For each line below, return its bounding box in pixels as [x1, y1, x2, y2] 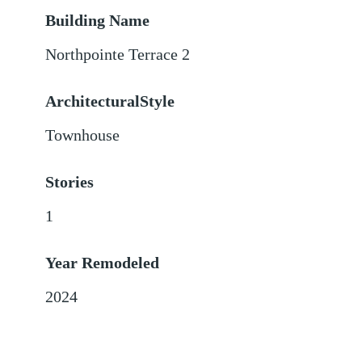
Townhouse [45, 127, 120, 145]
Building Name [45, 12, 150, 30]
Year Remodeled [45, 255, 160, 272]
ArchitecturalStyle [45, 93, 175, 111]
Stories [45, 174, 95, 192]
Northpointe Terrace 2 [45, 46, 191, 64]
